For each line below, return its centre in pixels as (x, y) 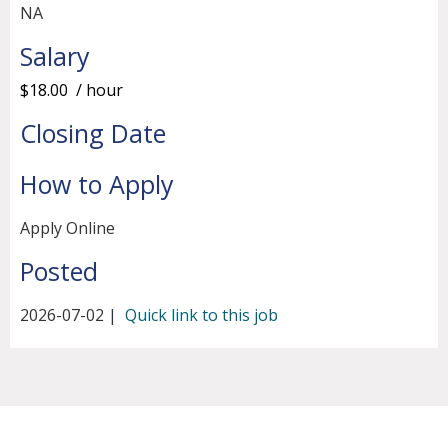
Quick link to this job (199, 315)
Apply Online (67, 228)
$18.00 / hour (71, 90)
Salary (55, 56)
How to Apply (97, 184)
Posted (59, 271)
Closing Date (93, 133)
